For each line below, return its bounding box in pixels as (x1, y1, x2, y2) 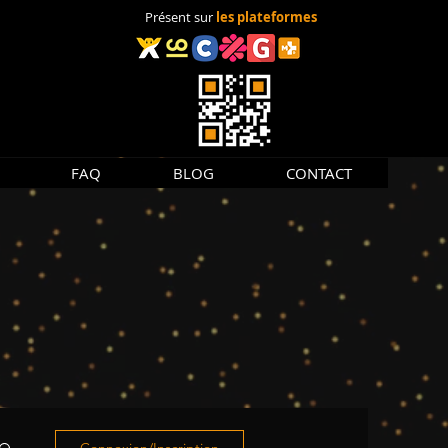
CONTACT (286, 163, 352, 183)
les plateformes (215, 8, 317, 26)
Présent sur (144, 8, 213, 26)
